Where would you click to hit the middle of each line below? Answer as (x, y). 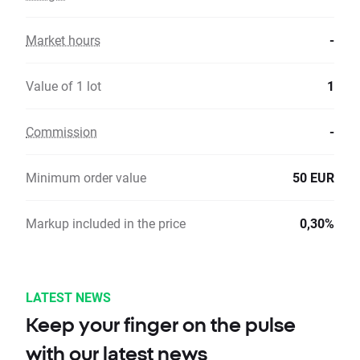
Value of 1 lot (63, 86)
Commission (61, 132)
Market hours (63, 40)
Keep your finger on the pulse (161, 325)
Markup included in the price (106, 223)
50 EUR (313, 178)
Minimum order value (86, 178)
